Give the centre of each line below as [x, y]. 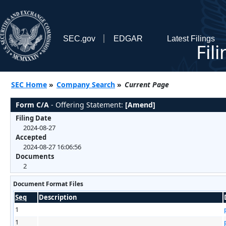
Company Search [86, 84]
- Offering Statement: [87, 104]
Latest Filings [191, 38]
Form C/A [32, 104]
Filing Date [34, 118]
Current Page [147, 84]
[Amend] [140, 104]
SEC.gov [79, 38]
